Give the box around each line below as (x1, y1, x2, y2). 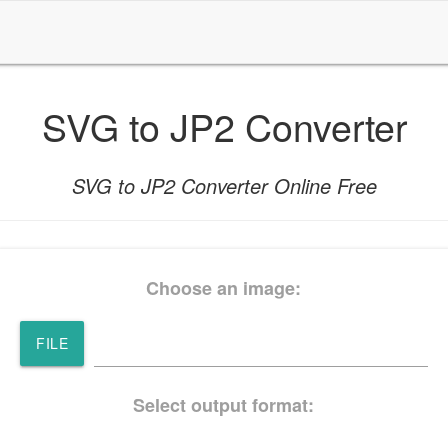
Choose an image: (146, 274, 302, 301)
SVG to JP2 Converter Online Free (71, 171, 377, 201)
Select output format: (133, 391, 315, 418)
